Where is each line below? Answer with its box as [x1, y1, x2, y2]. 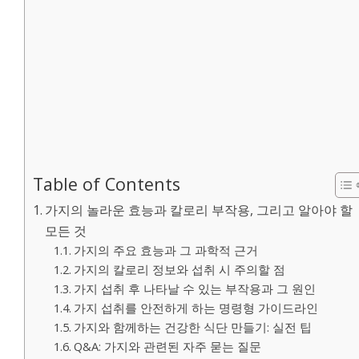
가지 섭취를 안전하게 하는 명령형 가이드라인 [73, 299, 318, 316]
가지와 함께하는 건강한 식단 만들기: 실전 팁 [73, 318, 312, 335]
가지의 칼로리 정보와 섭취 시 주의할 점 [73, 260, 285, 277]
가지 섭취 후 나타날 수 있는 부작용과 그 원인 [73, 280, 316, 296]
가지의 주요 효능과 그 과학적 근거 [73, 241, 258, 258]
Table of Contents [33, 171, 180, 196]
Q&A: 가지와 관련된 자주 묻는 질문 [73, 337, 261, 354]
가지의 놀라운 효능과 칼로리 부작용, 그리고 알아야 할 [45, 200, 353, 219]
